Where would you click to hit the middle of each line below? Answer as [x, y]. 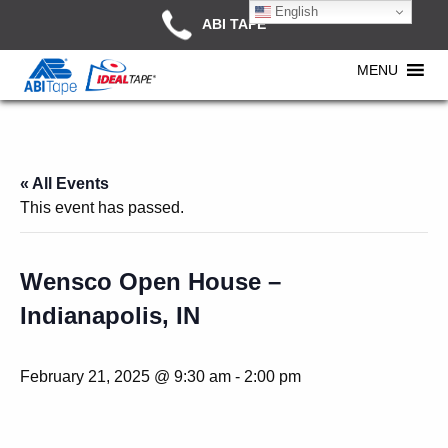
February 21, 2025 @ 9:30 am [125, 376]
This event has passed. [102, 207]
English [295, 11]
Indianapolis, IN [110, 315]
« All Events [64, 183]
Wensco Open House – [150, 281]
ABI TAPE [234, 23]
